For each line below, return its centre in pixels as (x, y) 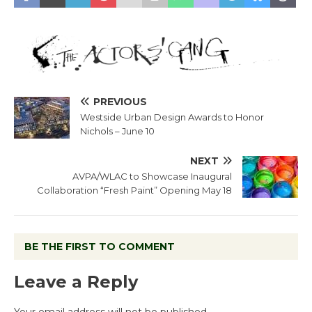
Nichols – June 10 (117, 131)
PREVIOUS (120, 101)
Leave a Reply (76, 281)
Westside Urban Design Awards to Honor (172, 117)
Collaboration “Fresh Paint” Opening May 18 (134, 190)
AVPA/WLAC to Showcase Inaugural (152, 176)
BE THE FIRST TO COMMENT (100, 246)
